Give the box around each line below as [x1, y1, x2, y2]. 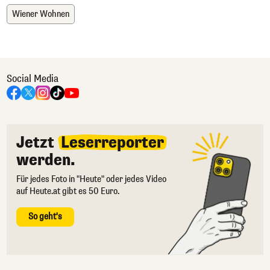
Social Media [7, 72, 58, 85]
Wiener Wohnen [12, 8, 69, 20]
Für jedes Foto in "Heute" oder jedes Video [16, 173, 166, 185]
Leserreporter [61, 132, 164, 152]
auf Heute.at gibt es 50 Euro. [16, 185, 119, 197]
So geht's [28, 210, 62, 222]
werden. [16, 149, 75, 170]
